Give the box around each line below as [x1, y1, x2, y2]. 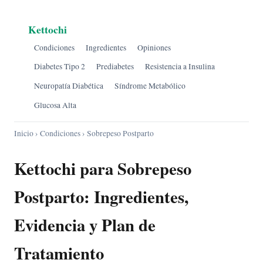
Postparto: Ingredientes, [14, 184, 188, 210]
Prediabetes [96, 61, 134, 72]
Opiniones [137, 42, 171, 53]
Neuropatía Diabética [33, 80, 103, 91]
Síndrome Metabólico [114, 80, 186, 91]
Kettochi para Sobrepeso [14, 156, 191, 181]
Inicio [14, 128, 33, 139]
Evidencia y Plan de [14, 213, 156, 238]
